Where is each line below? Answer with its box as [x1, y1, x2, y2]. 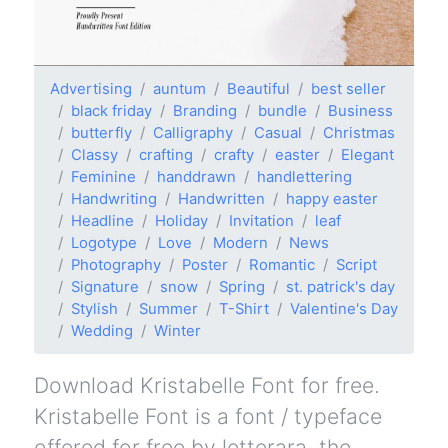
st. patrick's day [286, 277, 395, 296]
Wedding [71, 321, 133, 340]
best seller [311, 79, 386, 98]
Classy [71, 145, 118, 164]
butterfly [71, 123, 132, 142]
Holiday [155, 211, 208, 230]
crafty [214, 145, 254, 164]
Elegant [341, 145, 394, 164]
